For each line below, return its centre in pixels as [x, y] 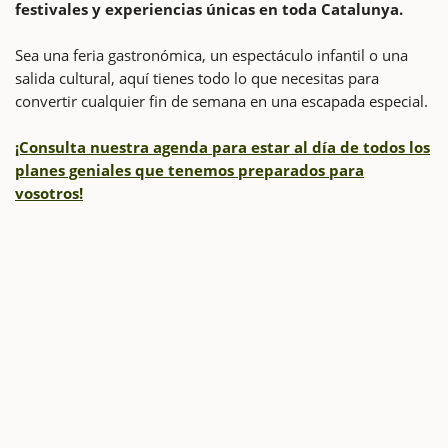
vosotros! [49, 192]
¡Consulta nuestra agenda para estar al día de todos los [222, 146]
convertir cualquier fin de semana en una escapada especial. [221, 100]
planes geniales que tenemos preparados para [189, 169]
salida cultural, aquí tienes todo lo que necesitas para [197, 77]
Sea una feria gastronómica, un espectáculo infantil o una [211, 54]
